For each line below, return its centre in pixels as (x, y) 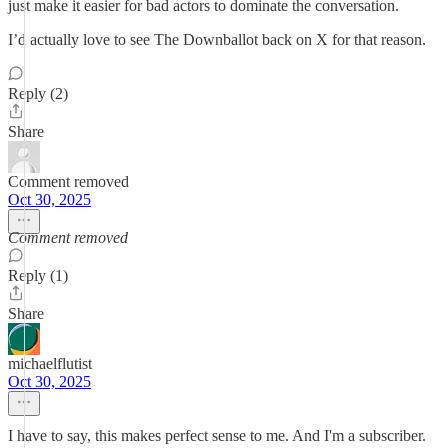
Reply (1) (38, 275)
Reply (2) (38, 93)
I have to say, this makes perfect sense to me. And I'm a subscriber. (217, 435)
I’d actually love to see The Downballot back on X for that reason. (217, 39)
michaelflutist (50, 363)
